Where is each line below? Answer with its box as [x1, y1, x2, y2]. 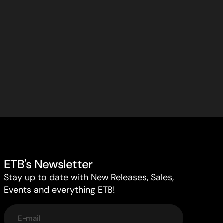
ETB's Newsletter [4, 156, 93, 172]
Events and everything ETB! [4, 184, 115, 196]
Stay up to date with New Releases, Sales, [4, 171, 174, 183]
